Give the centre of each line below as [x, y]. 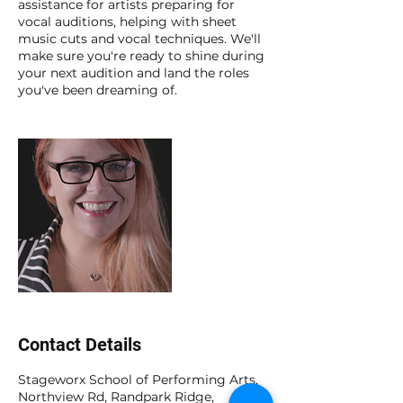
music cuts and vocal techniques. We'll [139, 39]
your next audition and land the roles [134, 73]
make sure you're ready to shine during [141, 56]
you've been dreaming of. [98, 90]
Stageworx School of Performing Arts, [138, 380]
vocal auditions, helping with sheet [127, 22]
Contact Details [80, 345]
